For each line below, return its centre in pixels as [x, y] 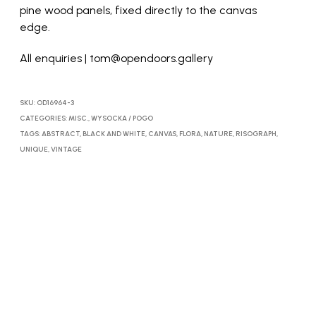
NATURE [218, 134]
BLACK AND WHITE [114, 134]
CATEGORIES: [44, 118]
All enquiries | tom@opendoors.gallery [116, 58]
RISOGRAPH [256, 134]
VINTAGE [66, 149]
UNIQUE [34, 149]
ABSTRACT [60, 134]
